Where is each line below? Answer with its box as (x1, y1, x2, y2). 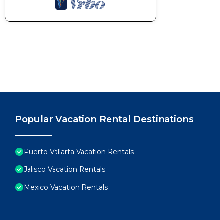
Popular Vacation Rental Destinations (15, 113, 193, 125)
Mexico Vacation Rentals (24, 183, 108, 192)
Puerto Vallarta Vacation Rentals (24, 147, 134, 156)
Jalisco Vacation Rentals (24, 165, 105, 174)
